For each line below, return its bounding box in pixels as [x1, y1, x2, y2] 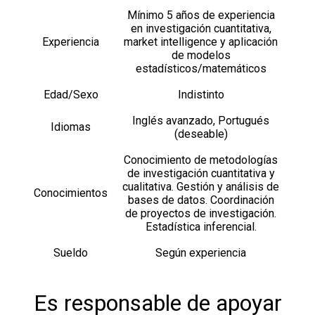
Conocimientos [34, 186, 108, 200]
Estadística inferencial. [145, 220, 257, 233]
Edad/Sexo [43, 88, 98, 101]
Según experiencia [155, 246, 246, 259]
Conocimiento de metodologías [124, 153, 278, 167]
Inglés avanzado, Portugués [132, 114, 269, 127]
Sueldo [53, 246, 88, 259]
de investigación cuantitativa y [127, 167, 275, 180]
